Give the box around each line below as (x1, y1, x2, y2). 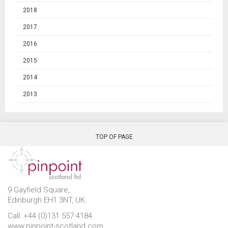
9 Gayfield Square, (8, 185, 72, 194)
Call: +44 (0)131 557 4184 (8, 211, 92, 220)
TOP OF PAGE (95, 133, 133, 140)
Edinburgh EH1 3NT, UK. (8, 195, 87, 205)
